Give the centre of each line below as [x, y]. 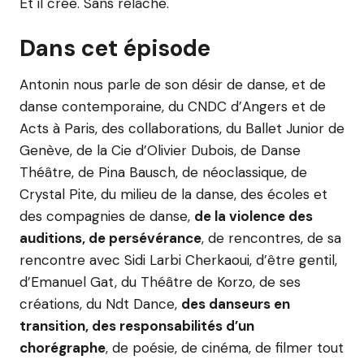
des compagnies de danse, [107, 216]
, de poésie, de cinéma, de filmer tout [225, 348]
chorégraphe [63, 348]
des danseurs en [236, 304]
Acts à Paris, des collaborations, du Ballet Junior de [182, 128]
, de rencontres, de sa [271, 238]
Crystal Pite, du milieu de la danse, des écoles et [173, 194]
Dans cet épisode [115, 48]
